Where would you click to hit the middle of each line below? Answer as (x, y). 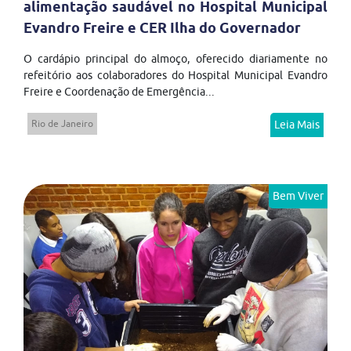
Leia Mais (297, 124)
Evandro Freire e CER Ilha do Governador (162, 27)
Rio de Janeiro (62, 123)
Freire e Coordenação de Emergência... (119, 91)
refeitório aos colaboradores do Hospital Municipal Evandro (175, 75)
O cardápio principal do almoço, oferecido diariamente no (175, 58)
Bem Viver (298, 195)
